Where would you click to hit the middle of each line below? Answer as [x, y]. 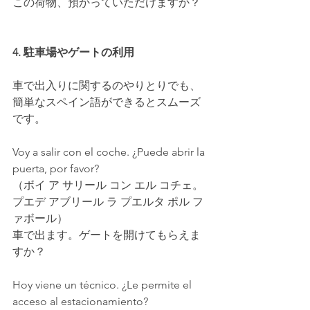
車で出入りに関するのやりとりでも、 [107, 86]
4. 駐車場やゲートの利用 [73, 53]
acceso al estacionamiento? [80, 302]
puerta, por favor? [56, 169]
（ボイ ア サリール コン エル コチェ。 [108, 185]
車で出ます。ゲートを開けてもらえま [107, 235]
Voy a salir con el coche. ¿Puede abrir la [110, 152]
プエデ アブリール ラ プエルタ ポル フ [108, 202]
